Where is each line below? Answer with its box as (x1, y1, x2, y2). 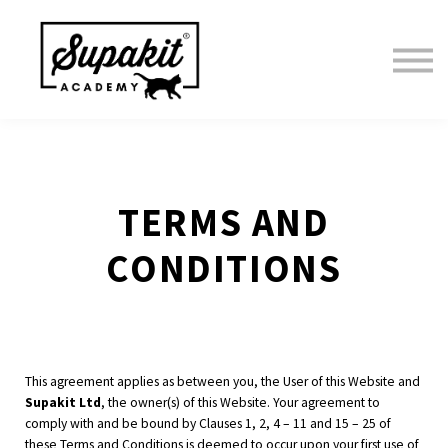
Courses (187, 35, 261, 63)
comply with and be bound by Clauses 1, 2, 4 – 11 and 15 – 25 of (25, 415, 391, 433)
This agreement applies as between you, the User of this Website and (25, 373, 420, 391)
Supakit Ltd (25, 394, 101, 412)
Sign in (192, 69, 256, 97)
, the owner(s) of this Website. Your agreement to (101, 394, 380, 412)
